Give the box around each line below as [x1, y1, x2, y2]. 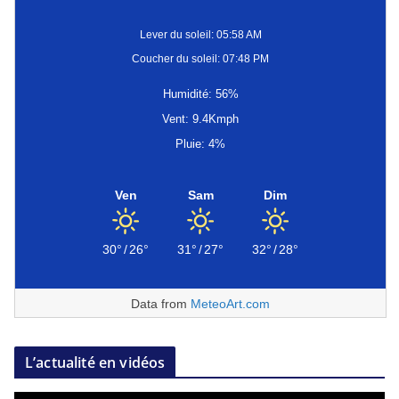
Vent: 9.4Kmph [162, 112, 239, 126]
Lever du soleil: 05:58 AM [139, 28, 262, 42]
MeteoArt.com [191, 297, 270, 312]
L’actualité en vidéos [25, 353, 166, 373]
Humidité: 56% [162, 87, 239, 102]
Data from [131, 297, 191, 312]
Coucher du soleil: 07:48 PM [132, 53, 269, 66]
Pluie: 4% [175, 137, 225, 151]
